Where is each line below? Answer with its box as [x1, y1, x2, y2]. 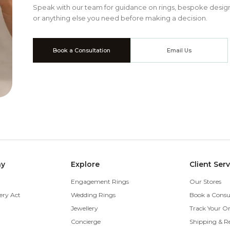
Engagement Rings [71, 178, 129, 185]
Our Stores [189, 178, 221, 185]
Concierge [71, 218, 101, 225]
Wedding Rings [71, 191, 116, 199]
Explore [71, 160, 100, 169]
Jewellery [71, 204, 99, 212]
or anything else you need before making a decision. [33, 14, 207, 22]
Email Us [167, 47, 191, 54]
